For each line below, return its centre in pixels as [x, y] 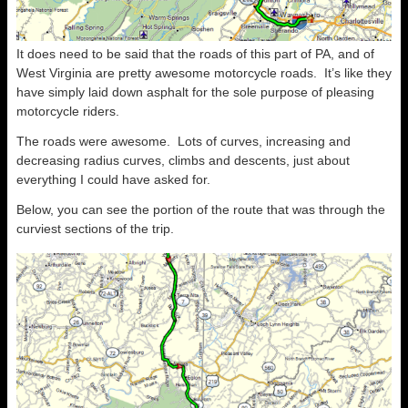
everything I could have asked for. [113, 180]
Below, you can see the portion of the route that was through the [201, 210]
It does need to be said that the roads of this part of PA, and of [195, 54]
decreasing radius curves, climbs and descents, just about [183, 161]
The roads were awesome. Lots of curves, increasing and [184, 142]
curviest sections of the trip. [95, 229]
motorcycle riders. [68, 112]
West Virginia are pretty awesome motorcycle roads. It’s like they [204, 73]
